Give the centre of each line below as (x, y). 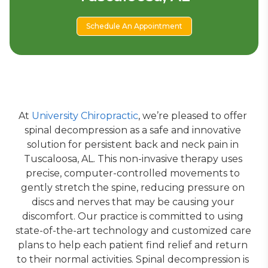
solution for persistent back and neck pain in (133, 144)
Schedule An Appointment (134, 26)
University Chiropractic (85, 116)
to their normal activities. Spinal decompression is (133, 259)
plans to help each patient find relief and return (133, 245)
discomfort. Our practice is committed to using (133, 216)
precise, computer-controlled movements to (133, 173)
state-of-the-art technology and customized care (133, 231)
